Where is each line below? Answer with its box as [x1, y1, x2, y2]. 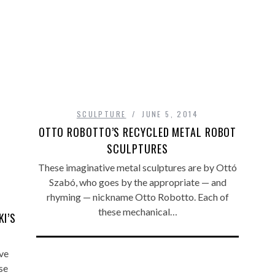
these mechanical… [98, 205, 177, 217]
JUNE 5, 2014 [142, 108, 199, 119]
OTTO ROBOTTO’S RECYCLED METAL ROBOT [38, 123, 237, 140]
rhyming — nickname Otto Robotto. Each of [46, 190, 229, 203]
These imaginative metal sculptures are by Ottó [38, 161, 237, 173]
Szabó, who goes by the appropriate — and [48, 176, 227, 188]
